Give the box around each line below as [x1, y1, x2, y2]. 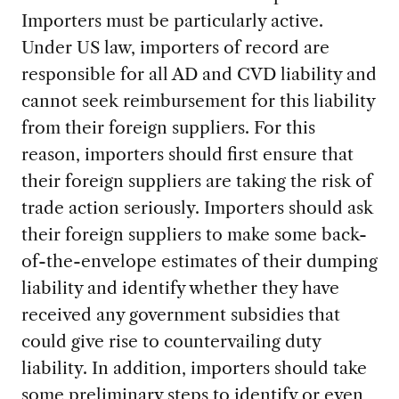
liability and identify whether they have [20, 277, 339, 299]
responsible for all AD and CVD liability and [20, 63, 377, 85]
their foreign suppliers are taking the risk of [20, 170, 372, 192]
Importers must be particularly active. [20, 10, 323, 32]
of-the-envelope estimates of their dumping [20, 250, 378, 273]
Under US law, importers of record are [20, 37, 330, 59]
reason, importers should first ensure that [20, 143, 354, 166]
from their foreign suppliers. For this [20, 117, 315, 139]
